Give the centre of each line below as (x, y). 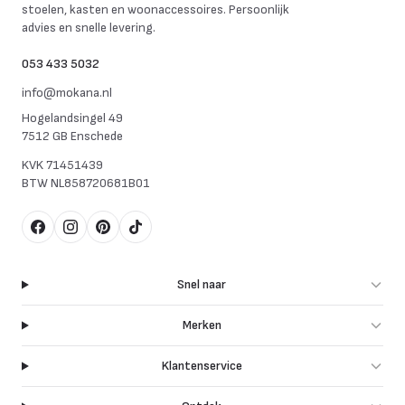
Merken (202, 325)
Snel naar (202, 284)
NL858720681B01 (100, 183)
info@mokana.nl (67, 93)
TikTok (153, 236)
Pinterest (130, 236)
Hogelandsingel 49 (72, 118)
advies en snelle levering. (89, 28)
